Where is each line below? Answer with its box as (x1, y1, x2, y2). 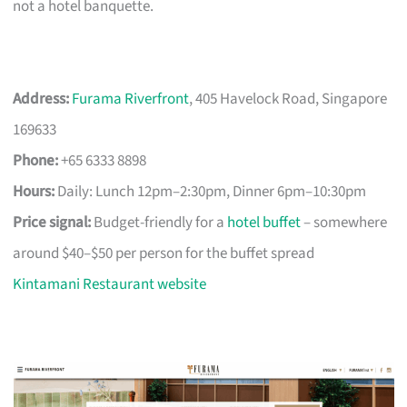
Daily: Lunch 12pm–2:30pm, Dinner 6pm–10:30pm (55, 180, 367, 203)
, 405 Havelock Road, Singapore (189, 87, 388, 110)
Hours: (13, 180, 55, 203)
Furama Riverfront (72, 87, 190, 110)
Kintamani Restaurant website (13, 273, 207, 295)
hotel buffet (227, 211, 302, 233)
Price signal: (13, 211, 92, 233)
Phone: (13, 149, 59, 172)
